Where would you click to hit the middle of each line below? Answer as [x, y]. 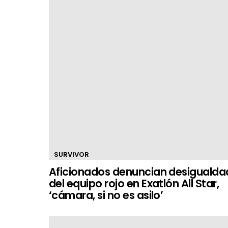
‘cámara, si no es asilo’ [106, 195]
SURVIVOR [72, 154]
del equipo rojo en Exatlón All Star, [134, 183]
